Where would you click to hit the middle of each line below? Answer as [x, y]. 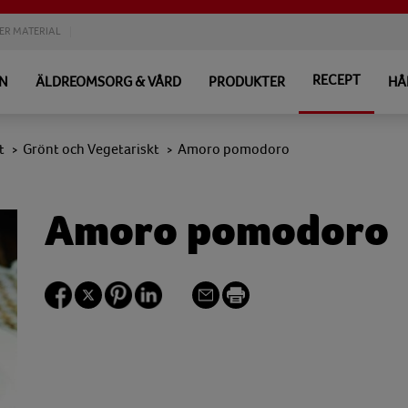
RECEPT [337, 80]
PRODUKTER [247, 82]
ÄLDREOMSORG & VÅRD [108, 82]
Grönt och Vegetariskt [91, 149]
